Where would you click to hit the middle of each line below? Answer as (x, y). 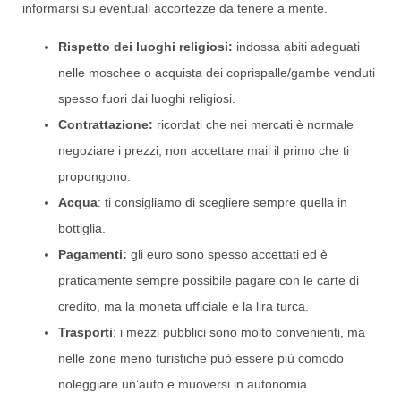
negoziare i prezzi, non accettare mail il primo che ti (204, 150)
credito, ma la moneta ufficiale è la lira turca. (183, 306)
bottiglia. (82, 228)
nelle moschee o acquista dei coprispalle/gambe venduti (217, 72)
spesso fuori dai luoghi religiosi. (147, 98)
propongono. (94, 176)
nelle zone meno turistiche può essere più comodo (201, 358)
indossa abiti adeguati (296, 46)
